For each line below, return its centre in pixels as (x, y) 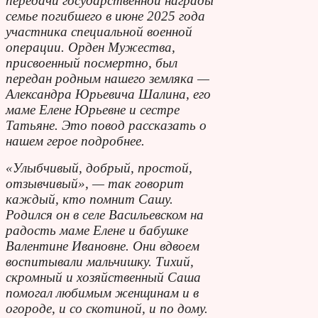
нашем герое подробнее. (75, 141)
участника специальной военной (99, 31)
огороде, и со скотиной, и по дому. (107, 308)
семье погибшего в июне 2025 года (105, 16)
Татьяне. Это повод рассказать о (106, 125)
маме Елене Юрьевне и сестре (93, 109)
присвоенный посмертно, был (92, 62)
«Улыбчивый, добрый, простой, (99, 168)
